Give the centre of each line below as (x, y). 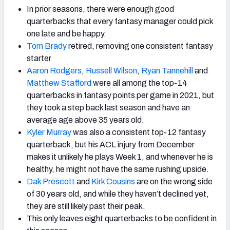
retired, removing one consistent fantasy (140, 46)
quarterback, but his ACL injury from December (111, 145)
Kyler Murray (49, 132)
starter (39, 59)
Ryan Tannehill (166, 71)
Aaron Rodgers (54, 71)
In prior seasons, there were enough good (100, 9)
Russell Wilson (111, 71)
